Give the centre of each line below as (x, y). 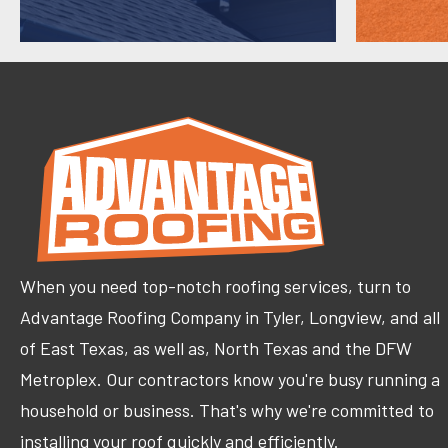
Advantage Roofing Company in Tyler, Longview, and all (230, 316)
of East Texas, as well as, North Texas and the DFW (216, 347)
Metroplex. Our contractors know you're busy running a (230, 378)
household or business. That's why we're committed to (227, 409)
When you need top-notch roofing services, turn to (215, 285)
